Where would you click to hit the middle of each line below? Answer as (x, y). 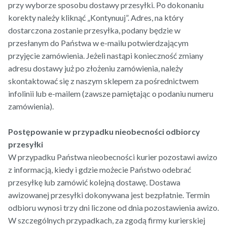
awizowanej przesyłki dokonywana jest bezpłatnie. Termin (109, 195)
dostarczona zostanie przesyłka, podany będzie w (94, 30)
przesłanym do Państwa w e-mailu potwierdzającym (98, 43)
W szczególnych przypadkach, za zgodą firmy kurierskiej (107, 220)
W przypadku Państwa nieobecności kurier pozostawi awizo (113, 157)
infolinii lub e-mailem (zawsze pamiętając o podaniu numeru (111, 94)
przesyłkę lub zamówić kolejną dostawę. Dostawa (94, 182)
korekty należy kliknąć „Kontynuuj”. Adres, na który (96, 18)
